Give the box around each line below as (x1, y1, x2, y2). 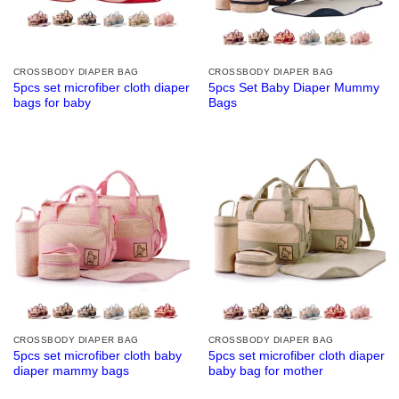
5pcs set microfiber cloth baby (12, 348, 182, 362)
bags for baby (12, 96, 91, 110)
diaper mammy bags (12, 363, 129, 378)
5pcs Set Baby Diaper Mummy (208, 81, 379, 95)
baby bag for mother (208, 363, 323, 378)
